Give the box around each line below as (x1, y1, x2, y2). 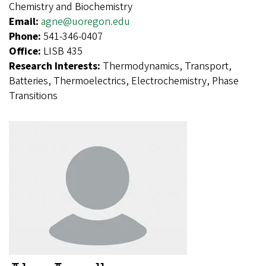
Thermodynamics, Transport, (103, 58, 232, 74)
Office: (9, 43, 43, 59)
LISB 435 (43, 43, 83, 59)
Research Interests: (9, 58, 103, 74)
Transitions (9, 88, 58, 103)
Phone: (9, 28, 43, 44)
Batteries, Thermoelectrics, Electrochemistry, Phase (9, 73, 239, 88)
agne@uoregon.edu (41, 14, 130, 29)
